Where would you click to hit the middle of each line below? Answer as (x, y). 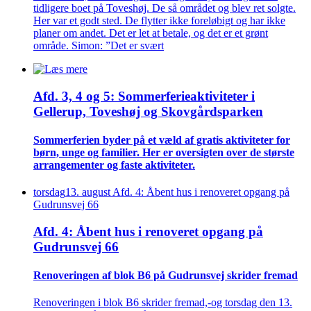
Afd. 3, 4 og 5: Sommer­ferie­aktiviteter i (144, 96)
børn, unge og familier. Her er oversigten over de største (164, 152)
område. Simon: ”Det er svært (99, 45)
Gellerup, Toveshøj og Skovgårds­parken (148, 111)
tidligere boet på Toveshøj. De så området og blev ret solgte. (165, 8)
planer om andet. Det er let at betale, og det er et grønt (151, 33)
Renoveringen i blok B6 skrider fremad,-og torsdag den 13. (163, 303)
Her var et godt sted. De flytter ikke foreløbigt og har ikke (159, 20)
